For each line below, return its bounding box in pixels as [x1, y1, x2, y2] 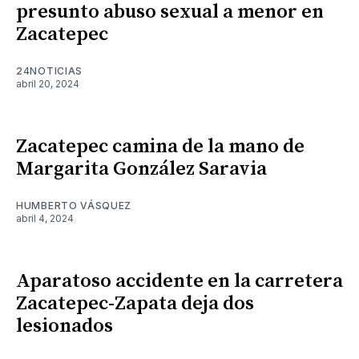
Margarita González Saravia [16, 156, 267, 181]
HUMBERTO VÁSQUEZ [16, 199, 132, 212]
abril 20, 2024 [16, 77, 79, 90]
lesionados [16, 313, 113, 338]
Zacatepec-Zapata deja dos [16, 291, 254, 316]
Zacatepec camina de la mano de [16, 134, 305, 159]
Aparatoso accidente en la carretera [16, 268, 343, 293]
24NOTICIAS [16, 64, 83, 77]
